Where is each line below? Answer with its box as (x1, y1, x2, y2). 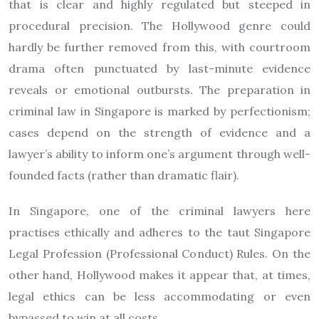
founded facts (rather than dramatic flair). (9, 168, 239, 182)
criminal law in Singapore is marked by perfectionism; (9, 104, 310, 118)
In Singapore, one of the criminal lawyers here (9, 204, 310, 218)
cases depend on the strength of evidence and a (9, 125, 310, 140)
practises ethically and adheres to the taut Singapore (9, 225, 310, 239)
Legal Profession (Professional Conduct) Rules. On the (9, 246, 310, 261)
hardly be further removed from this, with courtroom (9, 40, 310, 54)
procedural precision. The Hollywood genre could (9, 19, 310, 33)
